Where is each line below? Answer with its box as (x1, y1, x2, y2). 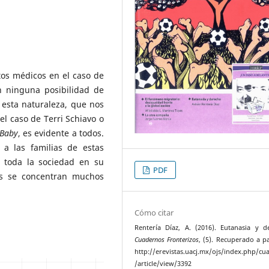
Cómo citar (134, 207, 174, 218)
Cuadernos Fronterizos (134, 235, 199, 244)
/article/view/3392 (134, 259, 192, 268)
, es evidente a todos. (17, 127, 104, 139)
